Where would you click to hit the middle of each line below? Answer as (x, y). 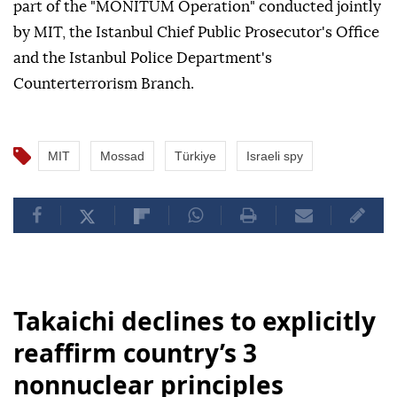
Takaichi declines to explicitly (195, 321)
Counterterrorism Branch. (104, 84)
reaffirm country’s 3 (135, 353)
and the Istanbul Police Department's (143, 58)
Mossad (122, 156)
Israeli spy (275, 156)
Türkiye (195, 156)
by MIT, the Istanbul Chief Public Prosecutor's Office (196, 33)
